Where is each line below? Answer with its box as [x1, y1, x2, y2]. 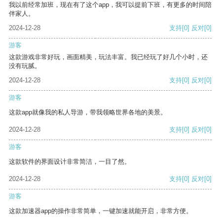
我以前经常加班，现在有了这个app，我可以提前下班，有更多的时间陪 [9, 1, 212, 9]
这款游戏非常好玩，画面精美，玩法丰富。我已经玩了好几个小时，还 [9, 53, 208, 61]
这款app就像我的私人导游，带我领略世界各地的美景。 [9, 109, 167, 116]
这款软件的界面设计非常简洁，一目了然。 [9, 158, 131, 166]
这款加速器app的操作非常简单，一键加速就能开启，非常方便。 [9, 207, 192, 215]
